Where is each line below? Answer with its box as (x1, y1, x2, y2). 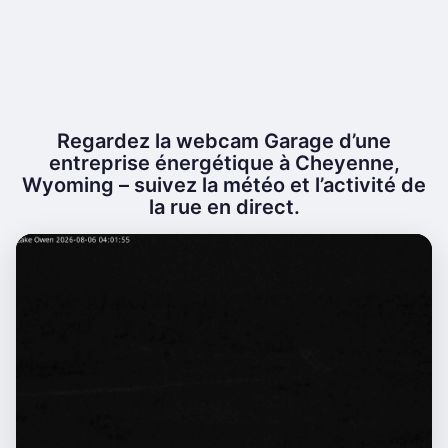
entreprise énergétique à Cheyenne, (48, 151, 400, 175)
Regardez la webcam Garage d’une (57, 129, 391, 153)
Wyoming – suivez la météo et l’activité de (22, 173, 426, 197)
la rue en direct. (148, 195, 300, 219)
